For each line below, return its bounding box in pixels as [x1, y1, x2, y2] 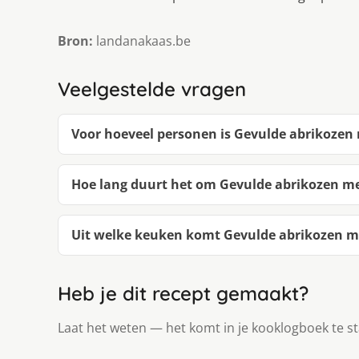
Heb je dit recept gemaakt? [58, 281, 309, 306]
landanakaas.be [93, 32, 191, 50]
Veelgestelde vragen [58, 77, 246, 102]
